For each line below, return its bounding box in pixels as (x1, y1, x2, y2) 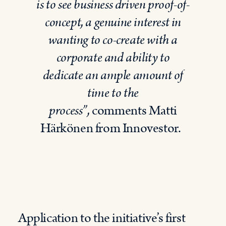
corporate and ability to (56, 48, 170, 67)
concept (44, 13, 81, 32)
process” (49, 101, 88, 120)
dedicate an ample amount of (42, 66, 184, 85)
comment (92, 101, 142, 120)
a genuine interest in (85, 13, 181, 32)
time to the (87, 84, 139, 102)
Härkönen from (40, 119, 123, 138)
